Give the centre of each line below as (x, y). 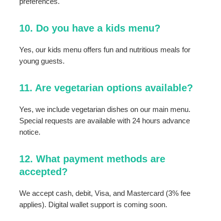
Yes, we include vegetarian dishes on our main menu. (105, 110)
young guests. (42, 61)
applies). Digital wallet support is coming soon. (93, 205)
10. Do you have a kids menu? (90, 28)
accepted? (44, 172)
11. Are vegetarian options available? (106, 88)
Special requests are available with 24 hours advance (105, 121)
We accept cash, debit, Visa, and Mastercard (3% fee (105, 194)
